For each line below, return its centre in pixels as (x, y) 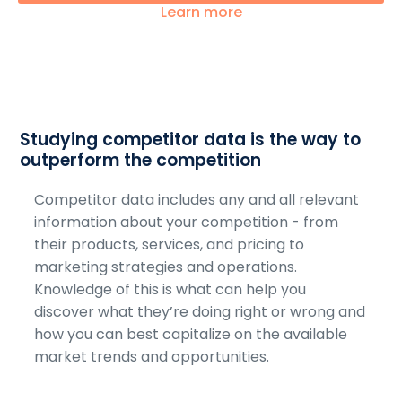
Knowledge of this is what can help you (170, 289)
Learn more (201, 12)
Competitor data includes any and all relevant (197, 200)
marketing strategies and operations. (166, 267)
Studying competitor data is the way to (191, 140)
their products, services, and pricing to (170, 245)
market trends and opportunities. (152, 357)
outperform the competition (141, 160)
